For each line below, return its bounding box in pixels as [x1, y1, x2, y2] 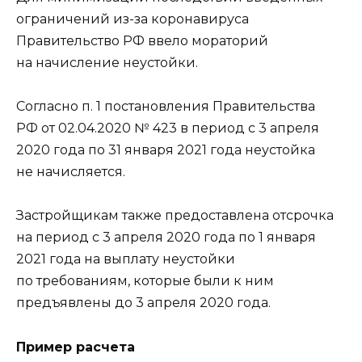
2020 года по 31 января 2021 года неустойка [16, 142, 315, 158]
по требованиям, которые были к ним [16, 273, 274, 289]
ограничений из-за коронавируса [16, 11, 249, 27]
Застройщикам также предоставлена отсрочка [16, 208, 334, 224]
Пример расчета [16, 339, 135, 355]
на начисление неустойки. [16, 54, 198, 70]
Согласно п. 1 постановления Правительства [16, 99, 315, 115]
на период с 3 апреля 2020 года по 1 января [16, 229, 316, 246]
